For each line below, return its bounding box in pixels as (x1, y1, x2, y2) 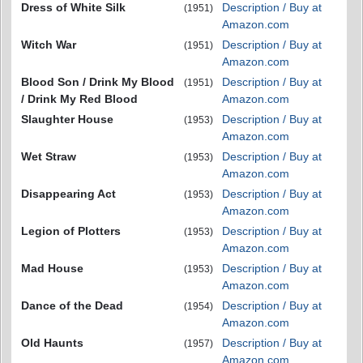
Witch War (21, 37, 76, 51)
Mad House (21, 261, 83, 275)
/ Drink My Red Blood (21, 92, 138, 105)
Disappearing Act (21, 186, 116, 200)
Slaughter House (21, 112, 113, 126)
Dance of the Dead (21, 298, 123, 312)
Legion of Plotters (21, 224, 121, 237)
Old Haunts (21, 335, 83, 349)
